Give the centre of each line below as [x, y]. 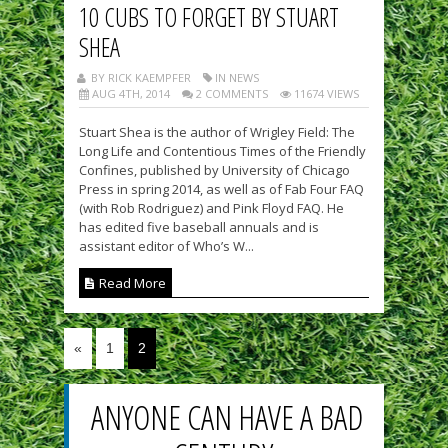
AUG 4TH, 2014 [129, 93]
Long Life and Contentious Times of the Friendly [222, 151]
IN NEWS [235, 77]
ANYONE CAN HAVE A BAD [226, 417]
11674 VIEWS [325, 93]
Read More [131, 283]
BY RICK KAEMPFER [139, 77]
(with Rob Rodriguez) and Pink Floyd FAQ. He [211, 208]
